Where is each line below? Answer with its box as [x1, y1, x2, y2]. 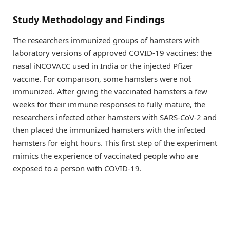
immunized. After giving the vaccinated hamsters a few [13, 86, 207, 97]
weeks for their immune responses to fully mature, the [13, 99, 205, 109]
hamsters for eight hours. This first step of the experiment [13, 137, 217, 148]
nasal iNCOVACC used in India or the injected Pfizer [13, 60, 193, 71]
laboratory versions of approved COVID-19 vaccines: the [13, 47, 212, 58]
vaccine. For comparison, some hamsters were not [13, 73, 191, 84]
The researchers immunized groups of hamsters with [13, 34, 200, 45]
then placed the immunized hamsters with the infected [13, 124, 205, 135]
